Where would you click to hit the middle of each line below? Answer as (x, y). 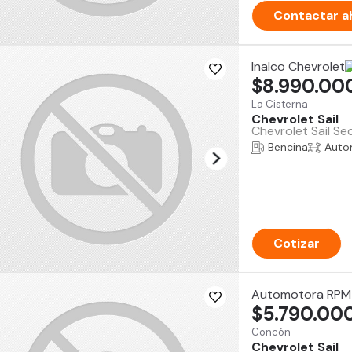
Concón (271, 332)
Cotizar (297, 243)
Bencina (288, 147)
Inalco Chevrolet (298, 66)
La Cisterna (280, 104)
